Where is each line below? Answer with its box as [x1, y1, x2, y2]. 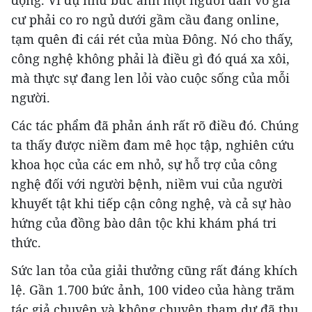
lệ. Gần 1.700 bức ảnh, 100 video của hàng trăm [11, 281, 295, 299]
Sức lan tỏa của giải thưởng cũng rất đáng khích [11, 262, 297, 279]
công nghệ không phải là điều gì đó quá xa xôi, [11, 50, 290, 68]
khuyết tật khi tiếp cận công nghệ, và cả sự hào [11, 195, 291, 212]
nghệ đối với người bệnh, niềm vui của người [11, 175, 283, 193]
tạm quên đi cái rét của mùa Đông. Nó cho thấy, [11, 31, 293, 48]
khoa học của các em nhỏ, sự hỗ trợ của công [11, 156, 277, 173]
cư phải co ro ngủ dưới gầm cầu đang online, [11, 11, 279, 29]
